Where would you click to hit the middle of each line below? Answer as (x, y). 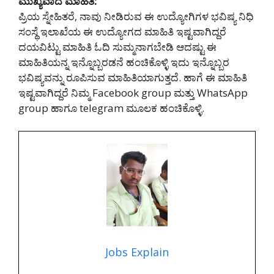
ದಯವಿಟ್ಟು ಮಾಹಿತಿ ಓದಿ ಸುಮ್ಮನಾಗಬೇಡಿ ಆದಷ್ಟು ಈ (117, 46)
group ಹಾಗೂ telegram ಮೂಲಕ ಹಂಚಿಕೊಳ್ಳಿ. (111, 108)
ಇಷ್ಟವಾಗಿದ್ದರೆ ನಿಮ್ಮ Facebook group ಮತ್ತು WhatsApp (133, 92)
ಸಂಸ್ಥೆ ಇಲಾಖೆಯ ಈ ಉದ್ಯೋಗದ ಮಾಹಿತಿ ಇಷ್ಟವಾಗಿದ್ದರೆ (122, 31)
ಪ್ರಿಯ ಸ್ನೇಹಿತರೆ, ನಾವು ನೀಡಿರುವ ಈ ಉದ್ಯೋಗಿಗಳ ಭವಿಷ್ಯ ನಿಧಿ (136, 16)
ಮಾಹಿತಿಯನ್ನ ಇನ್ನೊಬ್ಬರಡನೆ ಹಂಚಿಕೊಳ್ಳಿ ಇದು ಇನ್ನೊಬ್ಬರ (124, 62)
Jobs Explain (137, 252)
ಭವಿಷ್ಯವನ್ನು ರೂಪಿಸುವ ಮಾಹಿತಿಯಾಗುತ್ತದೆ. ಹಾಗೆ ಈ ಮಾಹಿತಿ (133, 77)
